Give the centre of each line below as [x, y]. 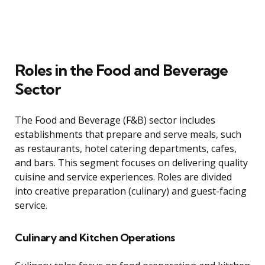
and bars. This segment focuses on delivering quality [131, 163]
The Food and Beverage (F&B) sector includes [115, 120]
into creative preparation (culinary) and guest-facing [131, 191]
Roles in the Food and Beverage [121, 70]
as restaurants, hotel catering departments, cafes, [126, 149]
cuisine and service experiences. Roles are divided [123, 177]
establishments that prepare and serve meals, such [128, 135]
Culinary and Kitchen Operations [95, 238]
